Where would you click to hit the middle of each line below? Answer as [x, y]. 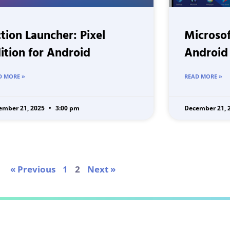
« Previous [33, 169]
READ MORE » [203, 76]
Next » [101, 169]
